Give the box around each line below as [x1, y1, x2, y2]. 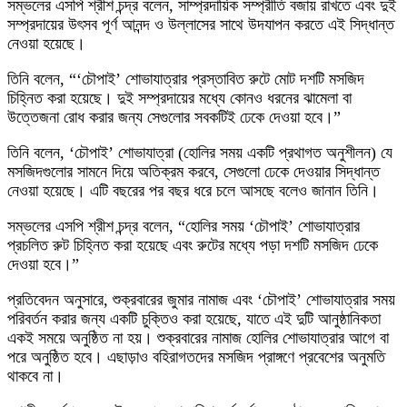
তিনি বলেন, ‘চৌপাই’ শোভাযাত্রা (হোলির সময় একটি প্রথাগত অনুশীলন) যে [7, 144, 392, 162]
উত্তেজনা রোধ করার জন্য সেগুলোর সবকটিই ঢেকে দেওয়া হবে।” [7, 108, 341, 126]
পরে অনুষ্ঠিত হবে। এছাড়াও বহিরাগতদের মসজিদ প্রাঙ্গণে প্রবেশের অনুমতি [7, 348, 385, 366]
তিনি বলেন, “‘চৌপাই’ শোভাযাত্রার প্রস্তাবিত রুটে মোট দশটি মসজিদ [7, 70, 364, 88]
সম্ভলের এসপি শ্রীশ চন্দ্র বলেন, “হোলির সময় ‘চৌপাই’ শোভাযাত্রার [7, 217, 360, 235]
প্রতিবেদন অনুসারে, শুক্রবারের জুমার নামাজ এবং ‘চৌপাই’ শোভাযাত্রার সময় [7, 291, 395, 309]
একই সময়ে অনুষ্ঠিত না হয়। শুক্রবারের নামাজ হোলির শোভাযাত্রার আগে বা [7, 329, 389, 347]
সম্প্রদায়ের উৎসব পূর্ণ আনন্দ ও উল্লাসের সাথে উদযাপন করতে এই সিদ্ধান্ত [7, 15, 394, 34]
